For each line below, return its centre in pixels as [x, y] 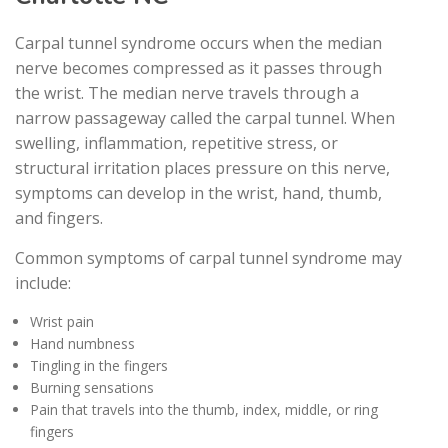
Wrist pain [62, 321]
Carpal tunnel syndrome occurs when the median [198, 42]
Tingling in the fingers [99, 365]
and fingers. [59, 217]
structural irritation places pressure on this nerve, [202, 167]
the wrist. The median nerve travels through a [187, 92]
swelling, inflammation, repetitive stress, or [176, 142]
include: [43, 282]
